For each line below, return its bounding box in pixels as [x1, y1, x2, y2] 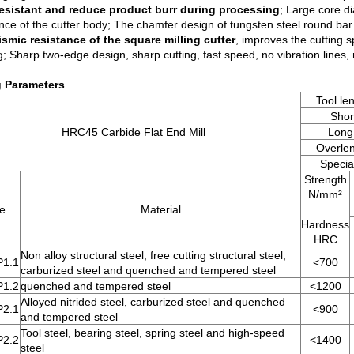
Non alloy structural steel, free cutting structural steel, [21, 249, 286, 262]
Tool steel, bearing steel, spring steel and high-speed [21, 326, 284, 339]
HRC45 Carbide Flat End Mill [61, 126, 205, 138]
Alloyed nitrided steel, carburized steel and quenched [21, 296, 285, 308]
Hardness [301, 218, 349, 231]
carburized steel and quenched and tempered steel [21, 264, 276, 277]
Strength [303, 173, 347, 186]
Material [140, 203, 181, 216]
